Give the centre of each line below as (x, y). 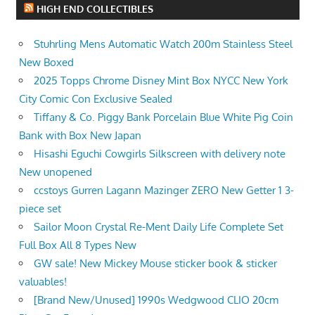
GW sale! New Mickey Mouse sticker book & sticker (155, 263)
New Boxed (46, 62)
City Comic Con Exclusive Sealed (96, 99)
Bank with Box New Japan (80, 135)
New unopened (56, 172)
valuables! (43, 282)
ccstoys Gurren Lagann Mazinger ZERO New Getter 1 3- (164, 190)
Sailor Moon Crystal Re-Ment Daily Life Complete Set (159, 227)
